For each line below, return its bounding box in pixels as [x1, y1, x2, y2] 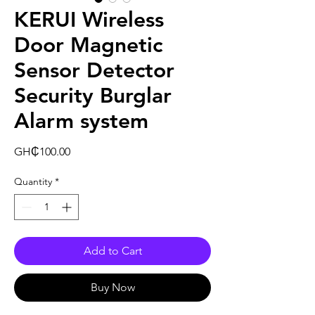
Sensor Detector [14, 58, 174, 84]
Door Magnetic [14, 32, 162, 58]
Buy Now [90, 281, 135, 295]
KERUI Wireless [14, 7, 164, 33]
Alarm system [14, 108, 148, 134]
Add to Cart [83, 244, 142, 258]
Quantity [14, 175, 52, 188]
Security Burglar [14, 83, 172, 109]
